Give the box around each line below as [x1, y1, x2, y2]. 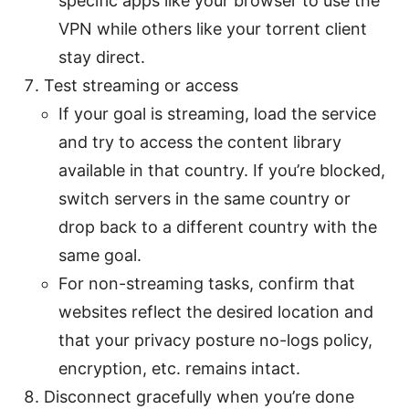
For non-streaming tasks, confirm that [58, 274, 355, 294]
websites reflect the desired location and [58, 302, 373, 322]
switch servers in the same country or [58, 189, 351, 209]
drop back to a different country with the [58, 217, 377, 237]
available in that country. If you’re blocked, [58, 161, 385, 181]
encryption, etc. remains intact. [58, 359, 300, 379]
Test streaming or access [44, 76, 238, 96]
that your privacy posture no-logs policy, [58, 330, 372, 351]
